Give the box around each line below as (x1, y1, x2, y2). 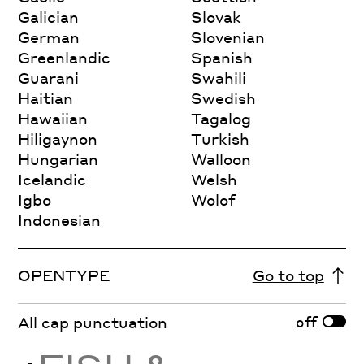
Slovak (191, 6, 242, 26)
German (18, 27, 80, 46)
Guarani (18, 67, 80, 87)
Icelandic (18, 169, 87, 188)
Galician (18, 6, 80, 26)
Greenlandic (18, 47, 111, 67)
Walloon (191, 149, 252, 168)
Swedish (191, 88, 257, 107)
